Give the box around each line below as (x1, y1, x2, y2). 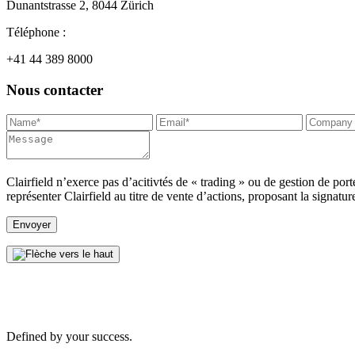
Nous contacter (6, 82, 103, 99)
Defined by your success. (6, 329, 132, 343)
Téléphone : (6, 25, 66, 40)
